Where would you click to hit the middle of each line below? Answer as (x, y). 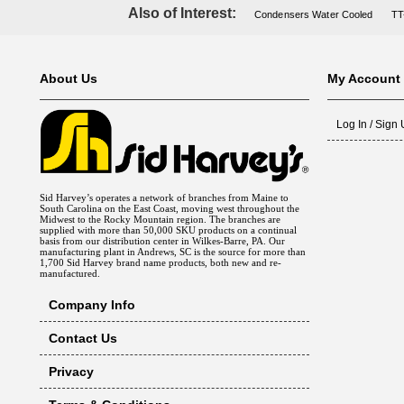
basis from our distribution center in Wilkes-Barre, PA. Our (162, 241)
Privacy (71, 372)
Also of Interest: (182, 13)
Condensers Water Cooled (314, 15)
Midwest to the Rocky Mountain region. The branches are (160, 220)
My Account (363, 78)
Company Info (92, 305)
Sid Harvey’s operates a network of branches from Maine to (164, 198)
